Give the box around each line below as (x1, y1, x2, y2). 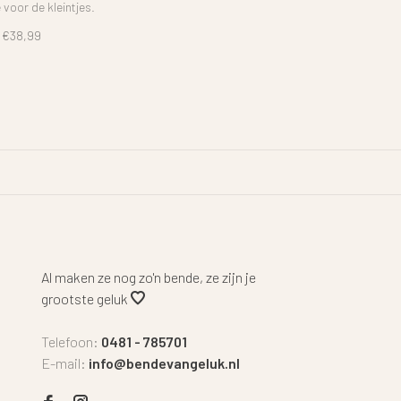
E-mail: (41, 354, 89, 371)
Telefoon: (41, 332, 101, 350)
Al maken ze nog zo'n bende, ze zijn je (41, 268, 256, 286)
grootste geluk (41, 289, 131, 307)
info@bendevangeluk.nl (89, 354, 240, 371)
